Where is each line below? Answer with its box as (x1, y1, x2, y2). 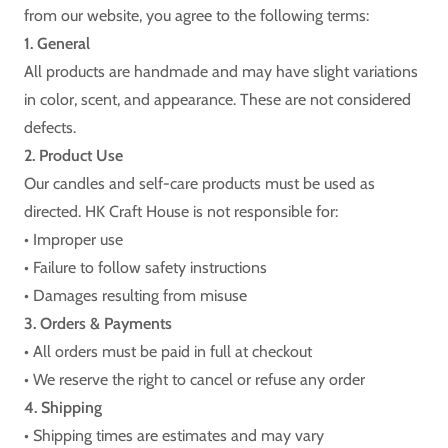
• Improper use (24, 230, 123, 249)
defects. (24, 118, 76, 137)
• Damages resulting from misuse (24, 286, 247, 305)
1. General (24, 34, 90, 53)
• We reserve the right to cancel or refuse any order (24, 370, 365, 389)
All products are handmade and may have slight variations (24, 62, 418, 81)
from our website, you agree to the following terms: (24, 6, 369, 25)
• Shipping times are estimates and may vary (24, 426, 324, 445)
